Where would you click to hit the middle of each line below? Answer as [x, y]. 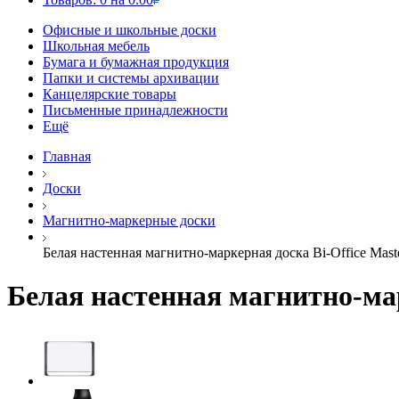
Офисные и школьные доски [130, 30]
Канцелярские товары [110, 94]
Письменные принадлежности [135, 110]
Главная [67, 156]
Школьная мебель [96, 46]
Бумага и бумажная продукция [136, 62]
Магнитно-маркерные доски [129, 220]
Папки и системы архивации [131, 78]
